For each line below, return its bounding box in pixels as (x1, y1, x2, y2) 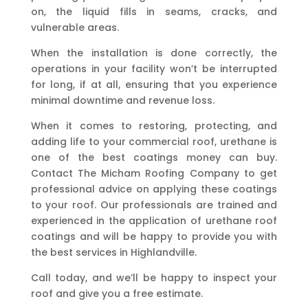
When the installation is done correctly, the (30, 46, 278, 60)
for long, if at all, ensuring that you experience (30, 78, 278, 92)
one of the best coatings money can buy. (30, 151, 278, 165)
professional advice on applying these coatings (30, 182, 278, 197)
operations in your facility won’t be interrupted (30, 62, 278, 76)
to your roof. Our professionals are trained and (30, 198, 278, 212)
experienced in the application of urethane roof (30, 214, 278, 228)
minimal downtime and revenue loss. (30, 93, 214, 108)
